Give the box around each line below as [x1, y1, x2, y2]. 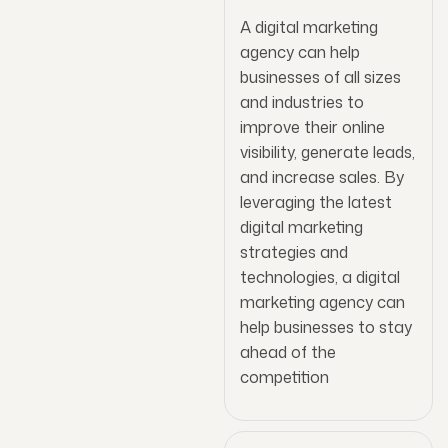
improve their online [240, 115, 385, 138]
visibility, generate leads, [240, 140, 415, 163]
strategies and [240, 240, 348, 263]
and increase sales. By [240, 165, 404, 188]
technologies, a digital [240, 265, 400, 288]
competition [240, 365, 329, 388]
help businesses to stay [240, 315, 412, 338]
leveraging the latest [240, 190, 392, 213]
